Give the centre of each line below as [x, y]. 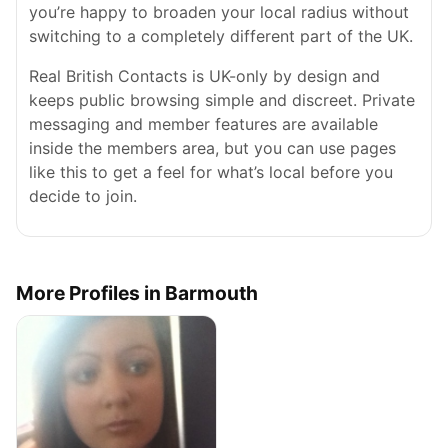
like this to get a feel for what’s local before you [211, 172]
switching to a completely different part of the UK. [221, 36]
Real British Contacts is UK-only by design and [204, 76]
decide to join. [83, 196]
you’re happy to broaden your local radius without [219, 12]
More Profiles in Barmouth [137, 293]
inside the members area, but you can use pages [212, 148]
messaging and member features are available [203, 124]
